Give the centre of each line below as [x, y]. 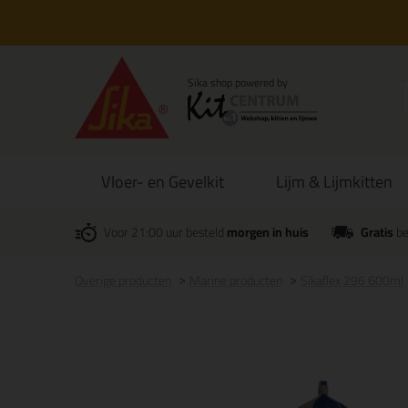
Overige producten [123, 280]
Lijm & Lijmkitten [335, 182]
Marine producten [236, 280]
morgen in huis [268, 232]
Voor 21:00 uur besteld [165, 232]
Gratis [377, 232]
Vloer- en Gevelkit [162, 182]
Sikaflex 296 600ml [352, 280]
